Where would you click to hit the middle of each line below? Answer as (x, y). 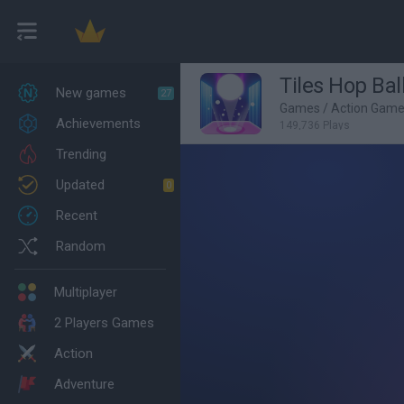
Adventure (84, 384)
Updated (80, 184)
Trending (81, 154)
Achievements (98, 123)
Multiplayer (86, 292)
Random (81, 246)
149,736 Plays (315, 125)
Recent (77, 215)
